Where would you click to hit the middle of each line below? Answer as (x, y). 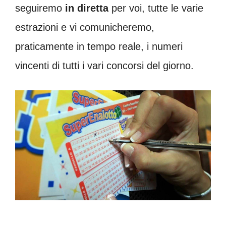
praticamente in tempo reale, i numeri (99, 46)
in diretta (87, 8)
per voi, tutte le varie (156, 8)
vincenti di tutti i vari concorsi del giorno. (104, 66)
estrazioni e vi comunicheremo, (85, 27)
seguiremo (40, 8)
